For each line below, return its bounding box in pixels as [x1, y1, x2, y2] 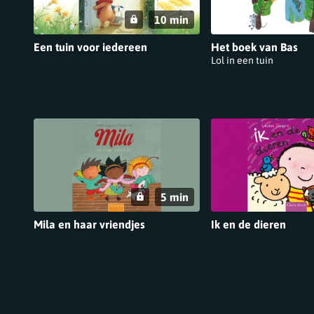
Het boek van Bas [210, 40, 298, 53]
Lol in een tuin [210, 54, 273, 66]
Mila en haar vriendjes [34, 217, 145, 231]
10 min [153, 13, 189, 26]
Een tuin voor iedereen [34, 40, 147, 53]
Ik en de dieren [210, 217, 286, 231]
